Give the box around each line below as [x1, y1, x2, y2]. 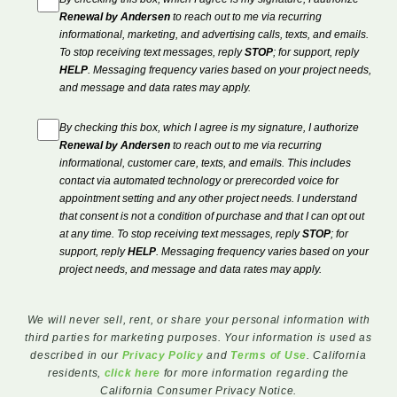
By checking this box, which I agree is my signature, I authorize [59, 121, 359, 135]
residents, [47, 367, 105, 380]
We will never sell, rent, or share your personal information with [27, 314, 370, 327]
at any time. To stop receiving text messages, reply [59, 228, 302, 241]
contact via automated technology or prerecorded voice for [59, 175, 339, 188]
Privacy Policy [121, 349, 204, 362]
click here [104, 367, 160, 380]
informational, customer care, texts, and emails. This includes [59, 157, 351, 170]
